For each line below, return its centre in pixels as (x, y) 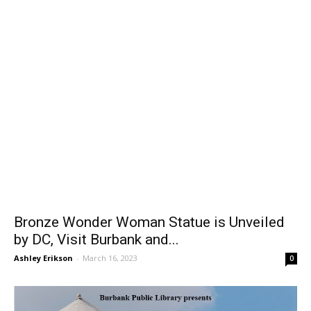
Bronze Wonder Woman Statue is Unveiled (149, 236)
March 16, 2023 (110, 272)
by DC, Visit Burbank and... (96, 254)
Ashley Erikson (43, 272)
